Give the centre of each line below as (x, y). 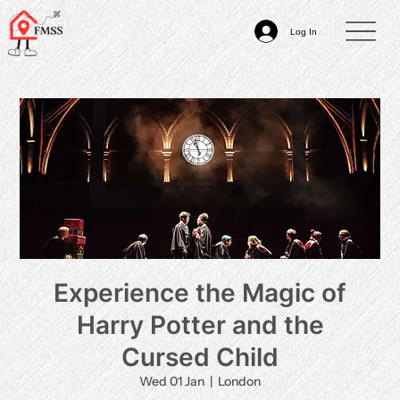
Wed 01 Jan (172, 381)
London (239, 381)
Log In (304, 31)
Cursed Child (200, 357)
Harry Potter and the (200, 325)
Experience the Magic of (200, 293)
